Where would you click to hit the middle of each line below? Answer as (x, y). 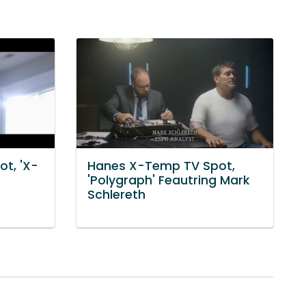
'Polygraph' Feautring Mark (168, 181)
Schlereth (116, 195)
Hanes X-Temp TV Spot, (161, 166)
